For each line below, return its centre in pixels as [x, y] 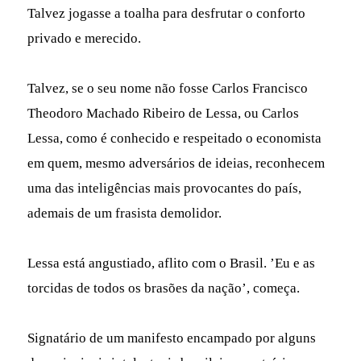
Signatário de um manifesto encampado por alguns [172, 338]
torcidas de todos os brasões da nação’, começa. [164, 288]
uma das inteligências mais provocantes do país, [165, 188]
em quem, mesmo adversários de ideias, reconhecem [176, 163]
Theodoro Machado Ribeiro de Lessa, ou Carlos [164, 113]
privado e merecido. [85, 38]
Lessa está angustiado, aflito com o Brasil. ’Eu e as [172, 263]
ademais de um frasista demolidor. [125, 213]
